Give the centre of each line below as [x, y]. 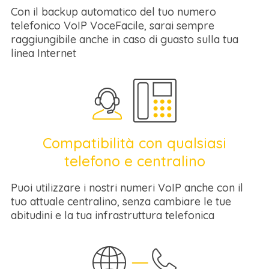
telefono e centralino [134, 161]
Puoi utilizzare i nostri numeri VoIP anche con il [127, 188]
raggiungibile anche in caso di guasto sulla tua [125, 39]
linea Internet [44, 53]
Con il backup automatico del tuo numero [113, 12]
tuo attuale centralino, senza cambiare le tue [121, 201]
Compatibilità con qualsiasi [134, 143]
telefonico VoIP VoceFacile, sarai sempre [113, 26]
